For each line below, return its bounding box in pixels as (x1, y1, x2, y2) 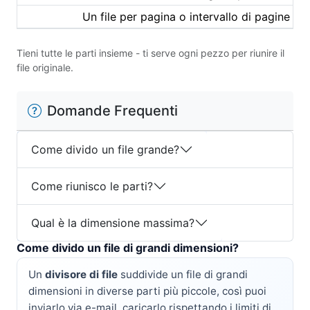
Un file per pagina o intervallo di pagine (82, 10, 290, 24)
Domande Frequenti (47, 102, 178, 119)
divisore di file (45, 268, 118, 281)
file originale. (17, 62, 73, 73)
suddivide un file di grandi (118, 268, 248, 281)
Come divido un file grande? (31, 142, 179, 156)
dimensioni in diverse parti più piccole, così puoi (28, 284, 266, 298)
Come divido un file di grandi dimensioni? (17, 241, 239, 255)
